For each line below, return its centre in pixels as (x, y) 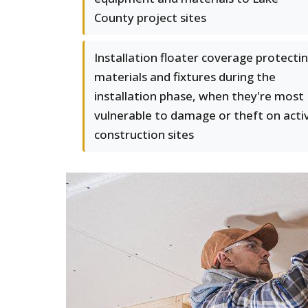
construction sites (144, 134)
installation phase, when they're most (199, 96)
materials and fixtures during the (185, 77)
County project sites (150, 18)
